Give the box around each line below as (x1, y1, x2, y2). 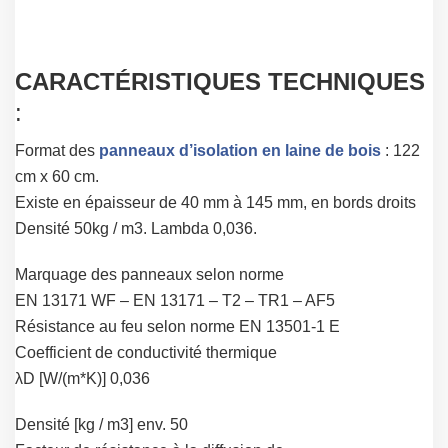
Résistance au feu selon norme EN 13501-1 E (15, 318, 340, 336)
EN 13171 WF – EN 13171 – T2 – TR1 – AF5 (15, 292, 335, 310)
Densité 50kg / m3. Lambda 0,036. (15, 220, 257, 238)
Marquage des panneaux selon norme (15, 266, 284, 284)
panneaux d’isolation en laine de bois (99, 142, 381, 160)
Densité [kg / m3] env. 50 (15, 416, 188, 434)
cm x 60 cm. (15, 168, 99, 186)
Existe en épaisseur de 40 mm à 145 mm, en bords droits (15, 194, 416, 212)
